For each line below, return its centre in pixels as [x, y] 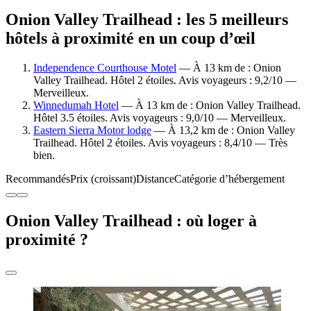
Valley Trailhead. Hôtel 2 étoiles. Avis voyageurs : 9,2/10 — [165, 80]
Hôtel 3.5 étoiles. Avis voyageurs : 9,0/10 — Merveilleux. [160, 117]
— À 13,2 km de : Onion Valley [223, 130]
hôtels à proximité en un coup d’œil [131, 38]
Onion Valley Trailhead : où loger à [131, 220]
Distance [155, 178]
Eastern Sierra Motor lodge [92, 130]
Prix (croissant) [103, 178]
